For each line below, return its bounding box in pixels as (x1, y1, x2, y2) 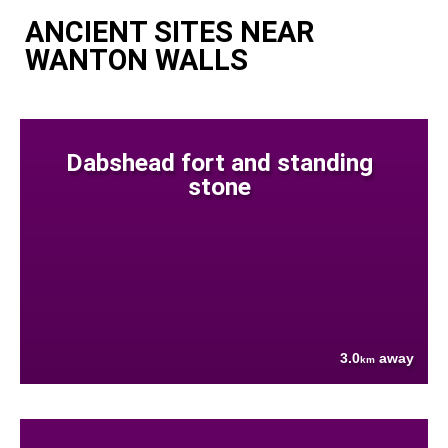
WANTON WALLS (25, 42, 248, 77)
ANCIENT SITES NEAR (25, 14, 314, 49)
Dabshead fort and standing (65, 147, 373, 177)
